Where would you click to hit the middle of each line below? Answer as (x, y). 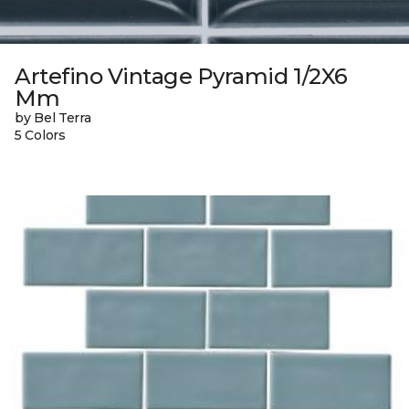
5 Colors (40, 136)
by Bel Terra (53, 118)
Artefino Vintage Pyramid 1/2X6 (181, 77)
